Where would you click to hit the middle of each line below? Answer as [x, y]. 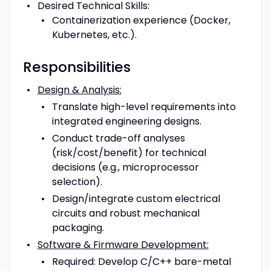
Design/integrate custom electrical [136, 198]
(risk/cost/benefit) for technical [129, 152]
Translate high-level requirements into [144, 106]
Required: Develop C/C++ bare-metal [141, 261]
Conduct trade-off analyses [118, 138]
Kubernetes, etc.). [94, 34]
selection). [77, 181]
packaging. [78, 227]
